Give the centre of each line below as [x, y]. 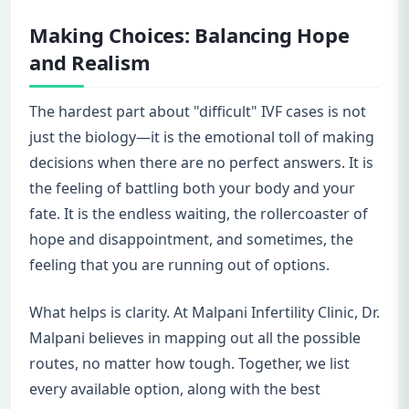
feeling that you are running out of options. [179, 264]
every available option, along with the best [175, 388]
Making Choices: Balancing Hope [189, 34]
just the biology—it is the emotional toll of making [202, 136]
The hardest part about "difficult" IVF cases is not [198, 111]
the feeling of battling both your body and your [192, 188]
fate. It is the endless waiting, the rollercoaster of [199, 213]
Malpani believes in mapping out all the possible [195, 337]
